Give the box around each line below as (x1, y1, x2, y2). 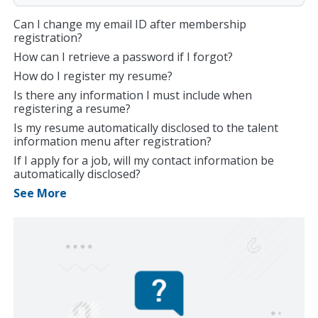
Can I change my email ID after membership (13, 16, 246, 33)
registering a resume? (13, 101, 131, 117)
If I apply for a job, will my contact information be (13, 153, 274, 169)
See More (13, 185, 67, 202)
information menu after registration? (13, 133, 212, 150)
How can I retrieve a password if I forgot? (13, 49, 233, 65)
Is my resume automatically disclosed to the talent (13, 120, 278, 136)
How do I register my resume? (13, 68, 172, 84)
